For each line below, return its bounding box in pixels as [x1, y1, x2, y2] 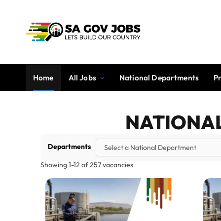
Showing [40, 160, 69, 169]
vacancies [101, 160, 133, 169]
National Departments [119, 73, 199, 82]
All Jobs [68, 73, 96, 82]
